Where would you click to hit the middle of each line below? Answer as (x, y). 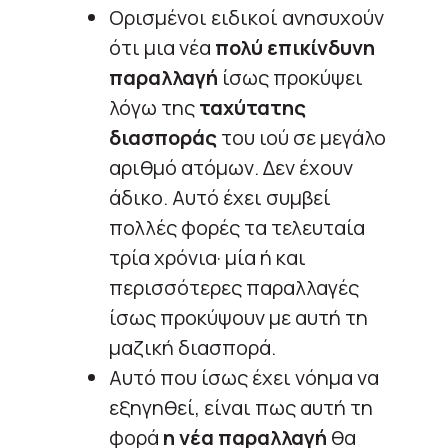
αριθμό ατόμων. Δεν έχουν (231, 167)
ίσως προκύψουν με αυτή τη (238, 317)
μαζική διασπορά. (192, 347)
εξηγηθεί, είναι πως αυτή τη (241, 407)
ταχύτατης (252, 107)
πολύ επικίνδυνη (295, 47)
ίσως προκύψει (290, 77)
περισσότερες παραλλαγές (234, 287)
